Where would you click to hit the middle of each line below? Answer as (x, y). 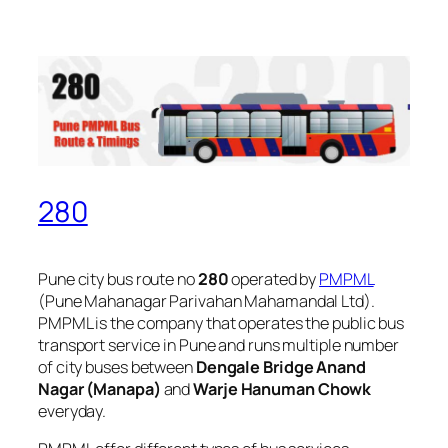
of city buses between (117, 366)
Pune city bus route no (118, 278)
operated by (274, 278)
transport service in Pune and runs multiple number (218, 344)
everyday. (72, 410)
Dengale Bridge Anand (280, 366)
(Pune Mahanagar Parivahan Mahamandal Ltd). (206, 300)
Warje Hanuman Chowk (282, 388)
